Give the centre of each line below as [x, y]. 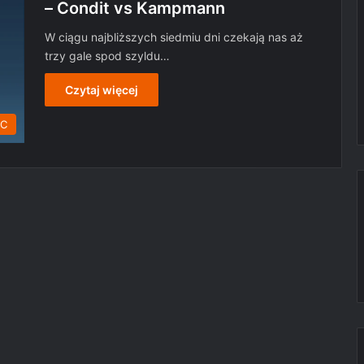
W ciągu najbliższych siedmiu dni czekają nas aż [174, 37]
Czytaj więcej [102, 90]
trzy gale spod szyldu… [107, 56]
